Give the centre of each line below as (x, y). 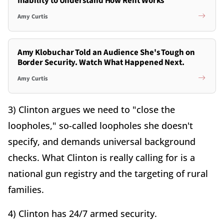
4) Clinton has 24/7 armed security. (82, 214)
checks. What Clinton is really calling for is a (101, 158)
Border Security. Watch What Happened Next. (101, 63)
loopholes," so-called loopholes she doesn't (100, 126)
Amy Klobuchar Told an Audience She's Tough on (106, 53)
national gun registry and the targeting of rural (108, 174)
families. (26, 190)
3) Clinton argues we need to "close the (91, 110)
